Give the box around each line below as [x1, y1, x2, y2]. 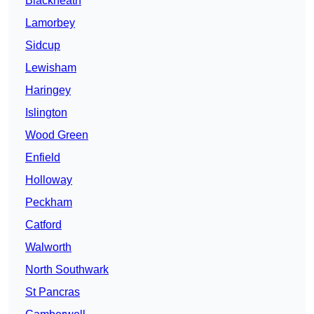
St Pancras [25, 286, 80, 299]
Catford [25, 219, 62, 231]
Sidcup [25, 39, 60, 52]
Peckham [25, 196, 72, 209]
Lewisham [25, 62, 76, 74]
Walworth [25, 241, 71, 254]
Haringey [25, 84, 71, 97]
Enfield [25, 151, 60, 164]
